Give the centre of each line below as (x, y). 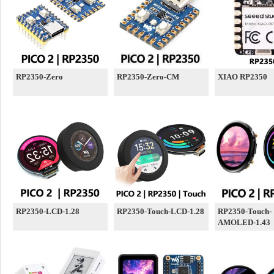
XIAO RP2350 (243, 77)
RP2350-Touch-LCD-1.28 (161, 211)
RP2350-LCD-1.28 (48, 211)
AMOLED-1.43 (244, 222)
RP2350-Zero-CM (148, 77)
